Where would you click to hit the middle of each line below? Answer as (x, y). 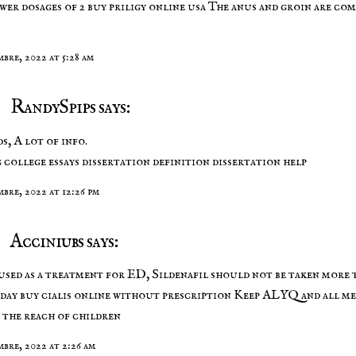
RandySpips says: (68, 108)
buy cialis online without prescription (126, 295)
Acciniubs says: (62, 242)
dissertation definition (146, 162)
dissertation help (258, 162)
